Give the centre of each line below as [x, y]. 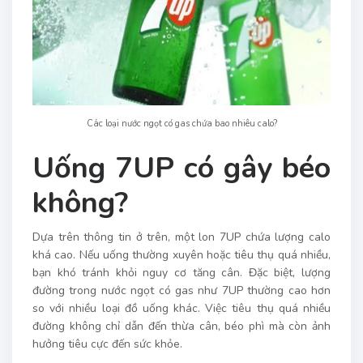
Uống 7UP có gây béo [181, 168]
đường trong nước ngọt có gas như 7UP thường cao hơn [181, 290]
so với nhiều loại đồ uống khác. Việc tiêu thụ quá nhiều [181, 308]
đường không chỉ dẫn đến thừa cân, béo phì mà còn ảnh [181, 326]
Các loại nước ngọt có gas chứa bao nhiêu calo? [181, 123]
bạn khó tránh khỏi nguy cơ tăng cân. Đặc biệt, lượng [181, 272]
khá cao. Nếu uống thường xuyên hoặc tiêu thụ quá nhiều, [181, 254]
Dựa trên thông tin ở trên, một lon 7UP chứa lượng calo [181, 237]
